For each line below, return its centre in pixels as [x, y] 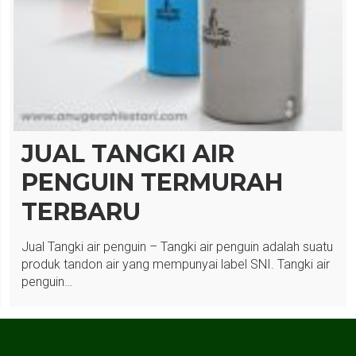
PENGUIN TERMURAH [153, 183]
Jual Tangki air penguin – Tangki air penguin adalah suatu [178, 247]
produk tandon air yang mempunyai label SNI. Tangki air [176, 265]
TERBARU [81, 212]
